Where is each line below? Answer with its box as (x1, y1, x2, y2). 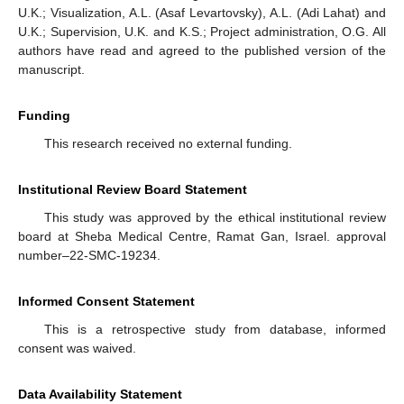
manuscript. (18, 62, 85, 78)
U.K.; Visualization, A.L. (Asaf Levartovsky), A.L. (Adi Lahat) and (18, 5, 386, 21)
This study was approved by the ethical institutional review (43, 210, 386, 225)
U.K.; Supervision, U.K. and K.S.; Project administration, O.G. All (18, 24, 386, 40)
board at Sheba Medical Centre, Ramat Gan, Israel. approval (18, 229, 386, 244)
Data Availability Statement (18, 387, 182, 402)
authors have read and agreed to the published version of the (18, 43, 386, 59)
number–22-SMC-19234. (18, 248, 161, 263)
